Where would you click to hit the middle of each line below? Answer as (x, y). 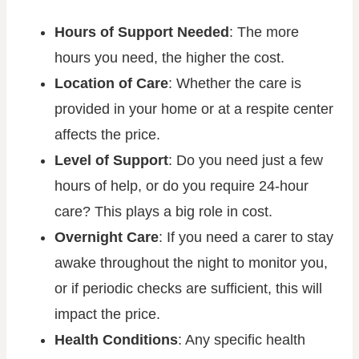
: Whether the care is (235, 83)
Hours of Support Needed (142, 32)
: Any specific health (242, 340)
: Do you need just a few (246, 160)
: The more (264, 32)
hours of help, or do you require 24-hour (182, 186)
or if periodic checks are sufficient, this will (188, 288)
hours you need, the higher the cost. (169, 58)
